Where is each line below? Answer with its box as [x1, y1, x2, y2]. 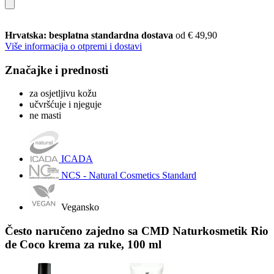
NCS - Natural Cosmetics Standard [61, 170, 196, 181]
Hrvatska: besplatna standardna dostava [5, 29, 176, 40]
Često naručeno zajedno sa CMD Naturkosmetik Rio [5, 224, 268, 237]
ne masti [29, 110, 61, 121]
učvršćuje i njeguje [29, 99, 102, 110]
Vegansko [61, 202, 99, 213]
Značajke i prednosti [5, 63, 108, 76]
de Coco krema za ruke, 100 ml [5, 237, 161, 251]
